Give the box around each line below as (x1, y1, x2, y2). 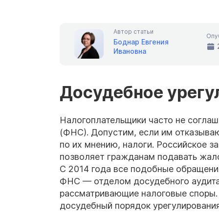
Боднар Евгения (113, 37, 169, 46)
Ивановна (113, 46, 146, 55)
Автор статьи (113, 27, 153, 35)
